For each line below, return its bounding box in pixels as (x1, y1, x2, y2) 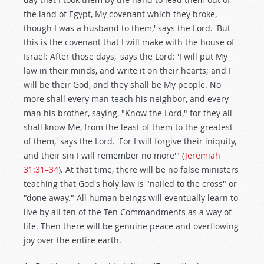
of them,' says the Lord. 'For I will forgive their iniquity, (24, 136, 236, 147)
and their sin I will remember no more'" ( (24, 150, 185, 161)
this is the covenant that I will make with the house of (24, 37, 235, 48)
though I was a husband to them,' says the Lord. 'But (24, 22, 230, 34)
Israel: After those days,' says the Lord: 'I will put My (24, 51, 227, 62)
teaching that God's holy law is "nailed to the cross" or (24, 178, 237, 189)
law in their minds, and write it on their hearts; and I (24, 65, 231, 76)
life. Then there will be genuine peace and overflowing (24, 220, 239, 232)
